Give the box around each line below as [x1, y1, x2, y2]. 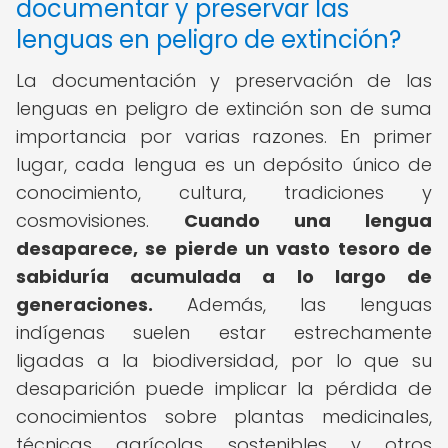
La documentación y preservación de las [16, 68, 432, 93]
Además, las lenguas [153, 292, 432, 317]
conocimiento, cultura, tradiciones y [16, 180, 432, 205]
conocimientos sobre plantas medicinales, [16, 404, 432, 429]
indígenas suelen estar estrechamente [16, 320, 432, 345]
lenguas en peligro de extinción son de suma [16, 96, 432, 121]
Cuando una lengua [184, 208, 432, 233]
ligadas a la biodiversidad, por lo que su [16, 348, 432, 373]
